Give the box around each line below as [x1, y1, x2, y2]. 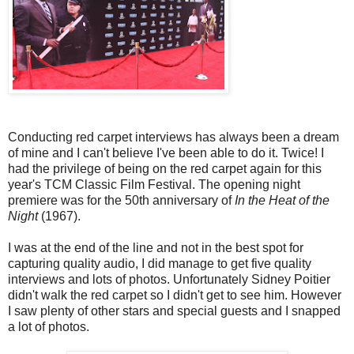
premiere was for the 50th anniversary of [8, 193, 235, 207]
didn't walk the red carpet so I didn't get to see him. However [8, 288, 341, 302]
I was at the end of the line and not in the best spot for [8, 240, 303, 254]
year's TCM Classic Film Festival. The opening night [8, 177, 300, 191]
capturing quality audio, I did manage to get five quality [8, 256, 311, 270]
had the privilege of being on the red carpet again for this [8, 161, 322, 175]
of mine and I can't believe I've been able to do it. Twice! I [8, 145, 324, 160]
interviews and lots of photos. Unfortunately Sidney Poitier [8, 272, 330, 286]
